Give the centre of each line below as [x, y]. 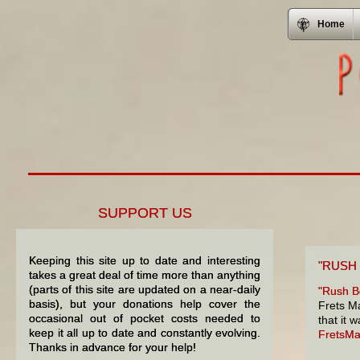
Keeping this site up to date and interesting [145, 261]
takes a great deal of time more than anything [145, 275]
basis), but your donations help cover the [145, 304]
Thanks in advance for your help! [112, 348]
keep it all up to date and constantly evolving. [145, 333]
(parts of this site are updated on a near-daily [145, 290]
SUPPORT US [145, 213]
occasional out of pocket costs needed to [145, 319]
